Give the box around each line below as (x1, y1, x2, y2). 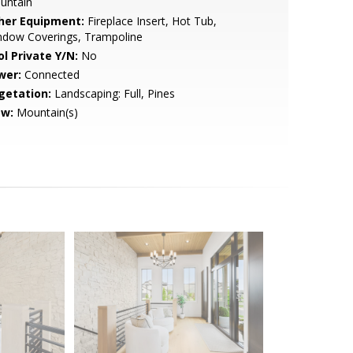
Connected (20, 67, 80, 82)
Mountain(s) (13, 105, 78, 120)
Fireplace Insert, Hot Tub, (84, 13, 217, 28)
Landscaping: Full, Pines (50, 86, 175, 101)
